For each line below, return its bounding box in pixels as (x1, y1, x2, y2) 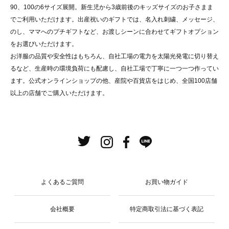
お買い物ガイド (145, 178, 188, 186)
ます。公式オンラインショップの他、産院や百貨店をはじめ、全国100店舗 (10, 77, 217, 84)
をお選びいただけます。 (10, 40, 78, 48)
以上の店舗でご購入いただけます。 (10, 89, 108, 97)
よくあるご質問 (41, 178, 84, 186)
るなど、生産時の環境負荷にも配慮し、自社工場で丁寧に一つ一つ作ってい (10, 64, 219, 72)
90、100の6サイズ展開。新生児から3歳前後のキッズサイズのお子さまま (10, 3, 213, 11)
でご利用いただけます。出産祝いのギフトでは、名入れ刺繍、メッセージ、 (10, 15, 219, 23)
